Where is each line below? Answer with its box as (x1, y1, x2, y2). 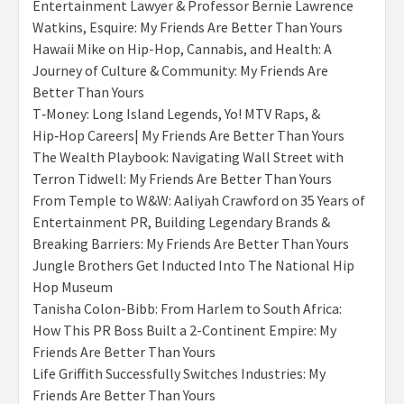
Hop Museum (32, 278, 113, 297)
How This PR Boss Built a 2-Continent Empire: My (32, 321, 336, 340)
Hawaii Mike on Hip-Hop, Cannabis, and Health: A (32, 40, 332, 59)
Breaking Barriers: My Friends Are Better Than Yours (32, 234, 349, 253)
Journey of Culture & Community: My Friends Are (32, 61, 328, 80)
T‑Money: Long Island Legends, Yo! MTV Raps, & (32, 105, 320, 124)
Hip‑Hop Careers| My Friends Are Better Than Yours (32, 126, 344, 145)
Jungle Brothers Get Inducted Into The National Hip (32, 256, 354, 275)
